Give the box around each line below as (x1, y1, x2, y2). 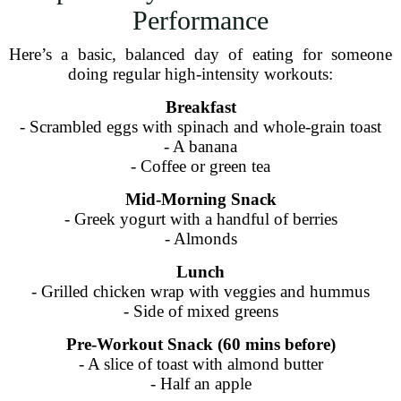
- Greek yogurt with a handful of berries (64, 209, 337, 228)
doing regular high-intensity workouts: (68, 64, 333, 83)
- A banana (164, 137, 237, 156)
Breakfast (165, 98, 236, 116)
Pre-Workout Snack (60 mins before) (65, 335, 336, 354)
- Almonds (164, 229, 237, 248)
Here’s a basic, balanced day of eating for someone (9, 45, 392, 64)
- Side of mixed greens (123, 302, 278, 320)
